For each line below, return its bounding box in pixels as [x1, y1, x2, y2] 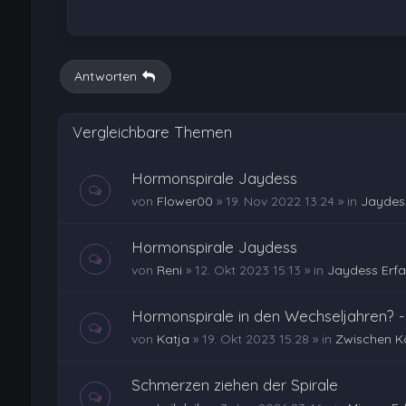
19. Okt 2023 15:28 [201, 331, 309, 348]
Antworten [73, 68, 137, 85]
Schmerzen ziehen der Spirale [130, 375, 338, 395]
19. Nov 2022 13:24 [225, 193, 334, 210]
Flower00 [156, 193, 213, 210]
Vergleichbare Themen [72, 122, 232, 142]
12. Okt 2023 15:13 [194, 262, 301, 279]
